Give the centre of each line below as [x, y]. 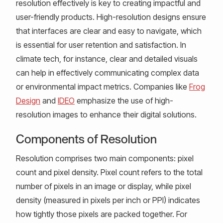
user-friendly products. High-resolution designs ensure [111, 17]
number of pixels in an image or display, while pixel [104, 186]
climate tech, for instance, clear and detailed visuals [107, 58]
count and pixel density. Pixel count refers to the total [109, 172]
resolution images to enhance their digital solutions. [106, 114]
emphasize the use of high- [124, 100]
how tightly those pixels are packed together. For [102, 214]
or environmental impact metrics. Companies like [103, 86]
